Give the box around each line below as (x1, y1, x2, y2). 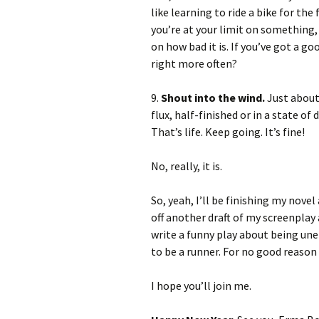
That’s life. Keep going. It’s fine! (151, 125, 305, 139)
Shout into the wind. (161, 90, 265, 105)
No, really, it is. (151, 159, 222, 173)
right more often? (151, 56, 237, 70)
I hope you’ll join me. (151, 278, 251, 293)
